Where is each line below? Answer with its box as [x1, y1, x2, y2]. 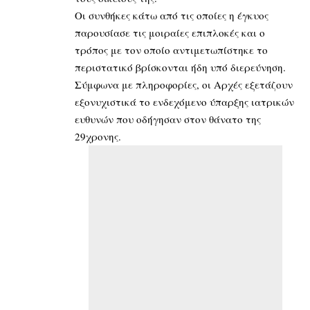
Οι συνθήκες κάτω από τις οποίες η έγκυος [75, 8, 268, 22]
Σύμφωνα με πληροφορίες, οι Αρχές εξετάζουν [75, 77, 293, 91]
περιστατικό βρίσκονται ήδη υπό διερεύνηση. [75, 60, 286, 74]
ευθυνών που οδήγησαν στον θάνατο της [75, 111, 261, 126]
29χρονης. [75, 129, 121, 143]
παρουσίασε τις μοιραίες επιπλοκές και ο [75, 25, 265, 39]
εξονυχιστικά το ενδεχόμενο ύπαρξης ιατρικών [75, 94, 294, 109]
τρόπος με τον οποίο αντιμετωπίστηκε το [75, 42, 268, 57]
